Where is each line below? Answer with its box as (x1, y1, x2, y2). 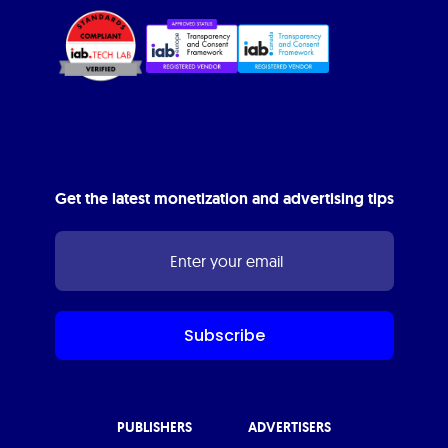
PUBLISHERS (117, 417, 192, 436)
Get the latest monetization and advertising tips (54, 187, 394, 209)
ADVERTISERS (248, 417, 331, 436)
